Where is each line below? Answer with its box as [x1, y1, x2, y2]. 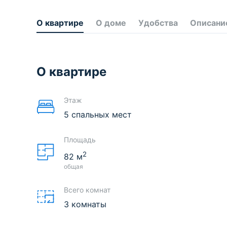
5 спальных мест [64, 109, 132, 120]
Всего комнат [64, 185, 110, 195]
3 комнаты [64, 199, 106, 210]
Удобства [138, 18, 178, 28]
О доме [96, 18, 126, 28]
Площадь [64, 135, 96, 144]
